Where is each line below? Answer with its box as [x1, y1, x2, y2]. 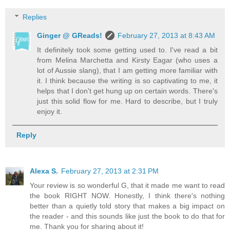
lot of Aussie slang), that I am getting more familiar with [37, 66, 218, 75]
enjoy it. [37, 107, 63, 116]
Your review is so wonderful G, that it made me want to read [30, 181, 225, 189]
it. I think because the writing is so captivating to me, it [37, 76, 218, 85]
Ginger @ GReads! [37, 31, 103, 40]
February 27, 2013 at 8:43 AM [118, 31, 216, 40]
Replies [23, 13, 47, 22]
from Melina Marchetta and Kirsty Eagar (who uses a [37, 56, 218, 65]
